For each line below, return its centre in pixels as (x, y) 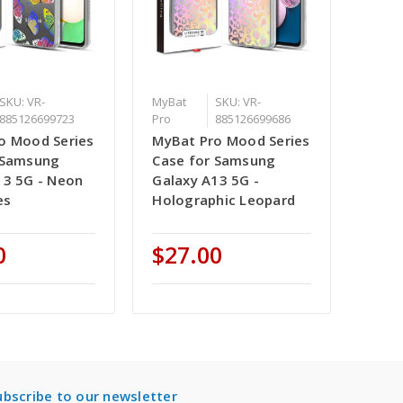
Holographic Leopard (224, 200)
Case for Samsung (214, 161)
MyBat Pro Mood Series (231, 141)
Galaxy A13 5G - (206, 180)
